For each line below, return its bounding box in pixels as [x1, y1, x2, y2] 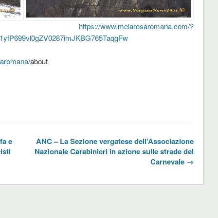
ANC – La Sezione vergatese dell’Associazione [36, 135, 194, 146]
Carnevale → [150, 156, 194, 167]
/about [28, 55, 48, 66]
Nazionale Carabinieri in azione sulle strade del [34, 145, 194, 157]
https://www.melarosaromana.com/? [78, 20, 194, 31]
